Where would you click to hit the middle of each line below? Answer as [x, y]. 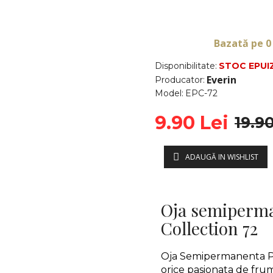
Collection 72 [209, 228]
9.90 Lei [192, 123]
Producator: [180, 80]
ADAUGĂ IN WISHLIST [222, 157]
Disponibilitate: [186, 66]
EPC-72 [201, 93]
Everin [222, 80]
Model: [169, 93]
